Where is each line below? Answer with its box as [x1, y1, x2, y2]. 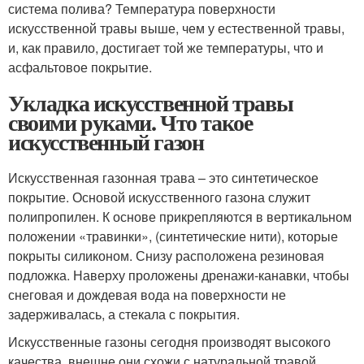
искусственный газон [8, 124, 204, 158]
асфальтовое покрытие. [8, 57, 152, 76]
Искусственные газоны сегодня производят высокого [8, 331, 331, 351]
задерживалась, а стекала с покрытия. [8, 304, 240, 323]
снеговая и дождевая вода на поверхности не [8, 284, 286, 304]
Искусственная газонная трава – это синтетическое [8, 167, 318, 187]
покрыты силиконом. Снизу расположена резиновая [8, 245, 324, 265]
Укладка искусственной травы [8, 85, 293, 119]
